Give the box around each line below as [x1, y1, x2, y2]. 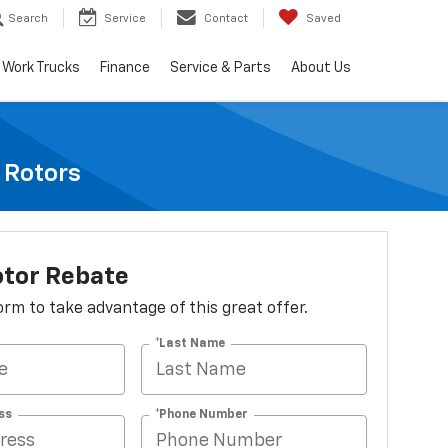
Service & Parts [170, 61, 271, 76]
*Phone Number [155, 408, 249, 421]
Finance [100, 61, 150, 76]
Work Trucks [2, 61, 80, 76]
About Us [291, 61, 351, 76]
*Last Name [155, 337, 226, 350]
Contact [204, 13, 248, 25]
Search [8, 13, 48, 25]
